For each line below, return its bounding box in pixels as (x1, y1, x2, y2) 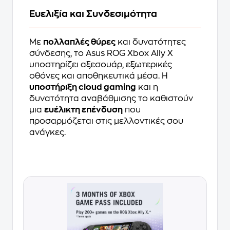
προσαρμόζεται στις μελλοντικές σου (29, 117, 183, 126)
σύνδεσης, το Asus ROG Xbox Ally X (29, 49, 173, 58)
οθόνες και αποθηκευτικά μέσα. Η (29, 72, 168, 81)
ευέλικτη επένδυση (44, 106, 123, 114)
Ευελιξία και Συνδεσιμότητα (29, 9, 157, 19)
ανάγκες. (29, 128, 66, 137)
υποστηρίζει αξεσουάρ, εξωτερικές (29, 61, 172, 69)
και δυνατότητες (116, 38, 186, 47)
